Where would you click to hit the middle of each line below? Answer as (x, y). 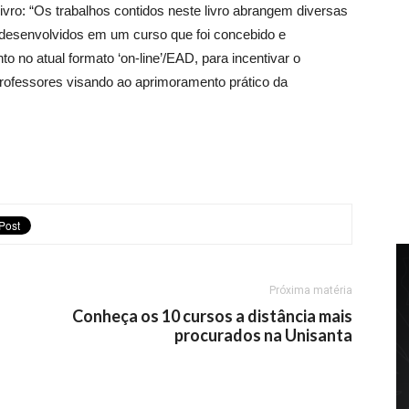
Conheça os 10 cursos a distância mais (212, 316)
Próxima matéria (311, 290)
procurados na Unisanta (263, 335)
